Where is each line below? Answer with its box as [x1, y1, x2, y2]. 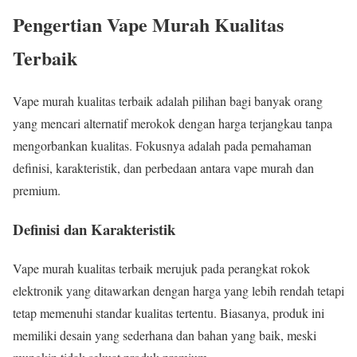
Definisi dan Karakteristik [13, 218, 175, 241]
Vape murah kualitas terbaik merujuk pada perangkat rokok [13, 259, 310, 277]
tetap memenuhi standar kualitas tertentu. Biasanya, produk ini [13, 304, 324, 321]
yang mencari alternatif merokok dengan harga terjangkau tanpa [13, 115, 332, 132]
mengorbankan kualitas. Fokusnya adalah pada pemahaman [13, 137, 312, 155]
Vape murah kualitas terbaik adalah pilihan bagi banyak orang [13, 92, 323, 110]
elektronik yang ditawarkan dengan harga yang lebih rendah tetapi [13, 281, 344, 299]
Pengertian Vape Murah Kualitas [13, 10, 284, 38]
